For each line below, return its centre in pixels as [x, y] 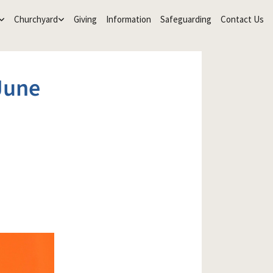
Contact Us [242, 19]
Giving [85, 19]
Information [128, 19]
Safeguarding [186, 19]
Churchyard [36, 19]
